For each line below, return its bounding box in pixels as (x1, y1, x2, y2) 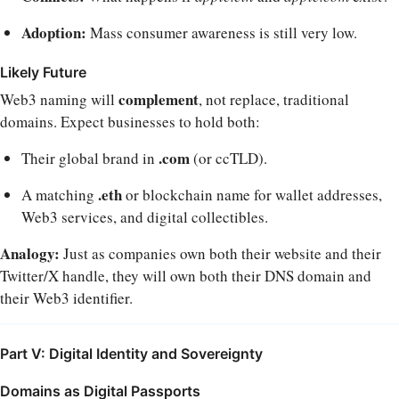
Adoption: (21, 20, 86, 44)
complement (118, 87, 199, 110)
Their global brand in (21, 147, 159, 168)
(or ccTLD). (190, 147, 267, 168)
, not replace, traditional (199, 88, 349, 110)
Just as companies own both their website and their (60, 242, 381, 264)
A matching (21, 183, 98, 205)
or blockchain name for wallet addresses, (122, 183, 382, 205)
